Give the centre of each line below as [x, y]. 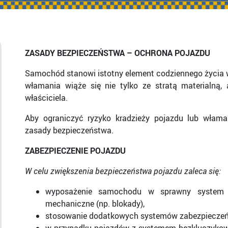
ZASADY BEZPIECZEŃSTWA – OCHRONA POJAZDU [118, 53]
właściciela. [46, 98]
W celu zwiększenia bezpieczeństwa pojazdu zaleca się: [123, 171]
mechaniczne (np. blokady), [95, 204]
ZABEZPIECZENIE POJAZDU [75, 151]
